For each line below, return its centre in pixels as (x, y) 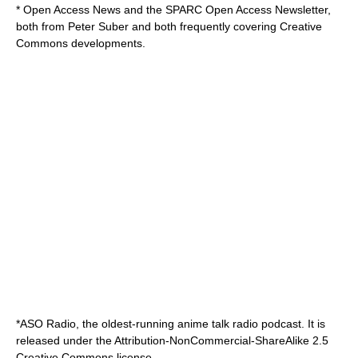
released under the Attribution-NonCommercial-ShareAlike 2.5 (172, 340)
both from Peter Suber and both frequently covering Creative (169, 26)
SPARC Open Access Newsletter (247, 10)
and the (143, 10)
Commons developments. (81, 43)
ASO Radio (48, 324)
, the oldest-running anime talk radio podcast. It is (201, 324)
